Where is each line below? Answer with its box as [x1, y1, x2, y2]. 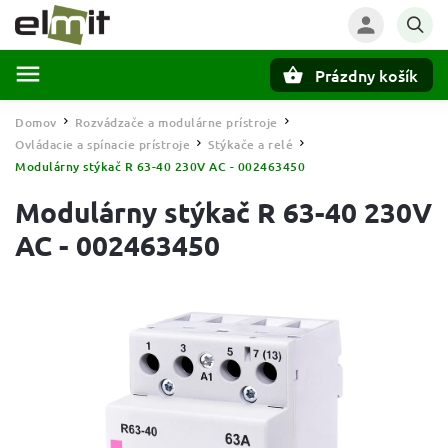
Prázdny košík [315, 64, 418, 86]
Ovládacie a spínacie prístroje [15, 136, 190, 153]
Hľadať [86, 101, 142, 118]
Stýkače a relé [208, 136, 293, 153]
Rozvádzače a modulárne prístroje [74, 114, 278, 131]
